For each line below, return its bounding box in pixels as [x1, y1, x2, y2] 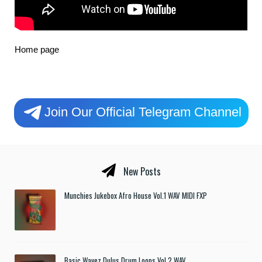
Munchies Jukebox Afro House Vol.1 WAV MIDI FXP [64, 189, 207, 202]
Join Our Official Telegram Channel [44, 105, 242, 120]
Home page [15, 44, 59, 55]
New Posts [120, 164, 161, 179]
